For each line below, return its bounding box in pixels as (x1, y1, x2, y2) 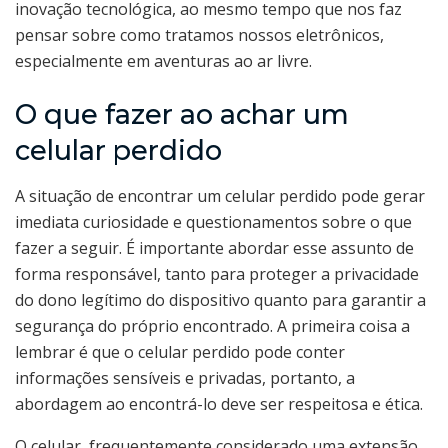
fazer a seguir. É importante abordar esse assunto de (15, 236, 414, 259)
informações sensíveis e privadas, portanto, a (15, 366, 355, 389)
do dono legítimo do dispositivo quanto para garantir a (15, 288, 426, 311)
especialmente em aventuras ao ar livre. (15, 50, 312, 73)
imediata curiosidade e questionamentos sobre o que (15, 210, 412, 233)
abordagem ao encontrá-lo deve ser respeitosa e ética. (15, 392, 423, 415)
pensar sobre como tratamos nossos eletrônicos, (15, 24, 384, 47)
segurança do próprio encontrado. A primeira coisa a (15, 314, 410, 337)
